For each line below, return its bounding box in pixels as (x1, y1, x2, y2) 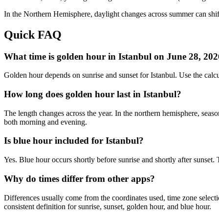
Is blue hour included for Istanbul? (4, 135, 144, 146)
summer (169, 9, 194, 18)
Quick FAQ (4, 28, 62, 41)
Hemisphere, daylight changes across (51, 9, 169, 18)
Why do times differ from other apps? (4, 173, 155, 184)
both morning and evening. (4, 117, 87, 126)
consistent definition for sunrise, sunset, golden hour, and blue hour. (4, 202, 211, 211)
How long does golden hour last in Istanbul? (4, 89, 181, 100)
